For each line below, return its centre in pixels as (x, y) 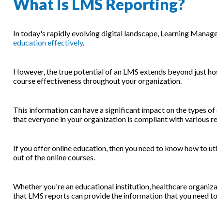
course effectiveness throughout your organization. (98, 80)
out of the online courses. (54, 157)
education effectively (48, 42)
